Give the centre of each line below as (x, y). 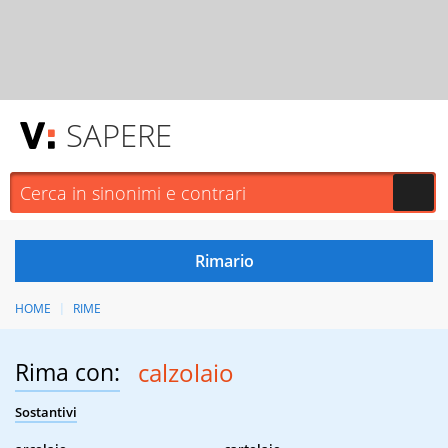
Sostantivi (46, 412)
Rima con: (67, 372)
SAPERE (119, 135)
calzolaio (185, 373)
